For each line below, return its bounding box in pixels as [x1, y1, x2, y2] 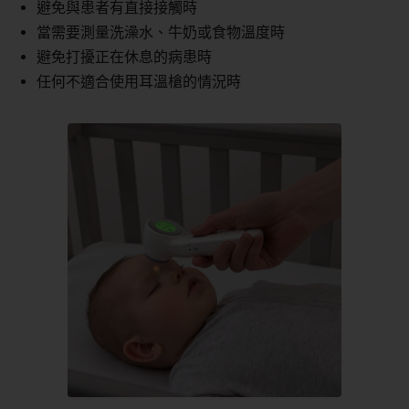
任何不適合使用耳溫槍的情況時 [37, 72, 241, 90]
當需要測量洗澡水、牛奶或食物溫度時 [37, 23, 285, 41]
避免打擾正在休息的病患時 [37, 47, 212, 66]
